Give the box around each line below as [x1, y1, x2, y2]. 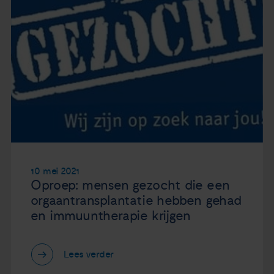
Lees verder [64, 248, 114, 261]
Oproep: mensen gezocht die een [31, 177, 230, 193]
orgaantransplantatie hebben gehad [31, 192, 242, 209]
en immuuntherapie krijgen [31, 207, 191, 224]
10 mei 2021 [31, 165, 80, 177]
